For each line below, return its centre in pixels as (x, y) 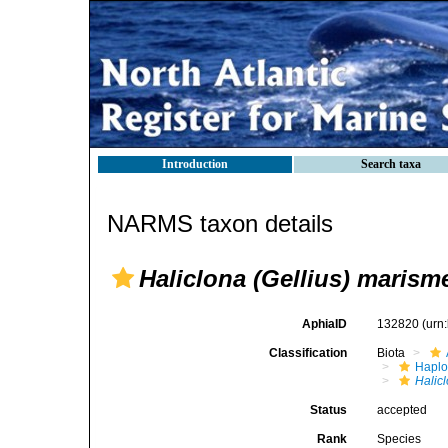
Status (329, 410)
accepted (402, 410)
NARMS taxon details (220, 223)
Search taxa (391, 164)
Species (399, 439)
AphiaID (325, 324)
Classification (308, 353)
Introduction (195, 164)
